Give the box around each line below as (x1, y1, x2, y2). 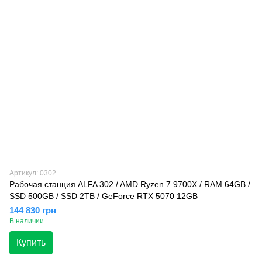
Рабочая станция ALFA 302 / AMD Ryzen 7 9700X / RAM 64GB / (9, 179, 250, 189)
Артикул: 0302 (9, 168, 56, 177)
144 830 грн (9, 205, 56, 215)
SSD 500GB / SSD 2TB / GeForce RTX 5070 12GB (9, 191, 198, 201)
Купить (16, 237, 46, 247)
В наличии (9, 216, 44, 225)
